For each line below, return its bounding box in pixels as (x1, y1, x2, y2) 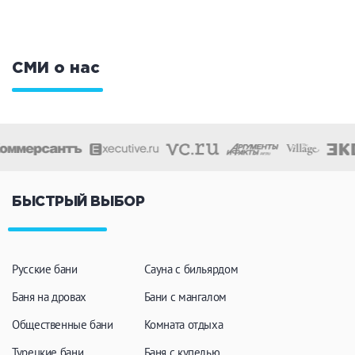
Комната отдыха (143, 317, 223, 332)
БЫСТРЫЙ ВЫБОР (12, 196, 145, 208)
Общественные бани (12, 317, 113, 332)
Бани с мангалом (143, 289, 227, 304)
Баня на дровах (12, 289, 86, 304)
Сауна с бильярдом (143, 261, 239, 277)
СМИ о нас (12, 61, 100, 75)
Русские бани (12, 261, 78, 277)
